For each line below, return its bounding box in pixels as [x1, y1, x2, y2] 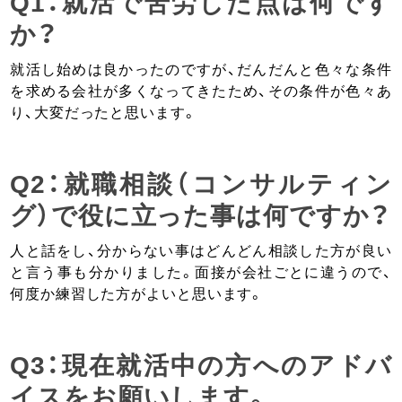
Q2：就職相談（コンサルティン [10, 164, 392, 201]
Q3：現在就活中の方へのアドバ [10, 345, 392, 382]
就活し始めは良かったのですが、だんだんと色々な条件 [10, 57, 392, 79]
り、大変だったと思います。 [10, 100, 197, 122]
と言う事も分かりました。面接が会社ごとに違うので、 [10, 260, 392, 282]
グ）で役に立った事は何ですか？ [10, 196, 391, 232]
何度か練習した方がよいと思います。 [10, 282, 265, 303]
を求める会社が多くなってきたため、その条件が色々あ [10, 79, 392, 100]
